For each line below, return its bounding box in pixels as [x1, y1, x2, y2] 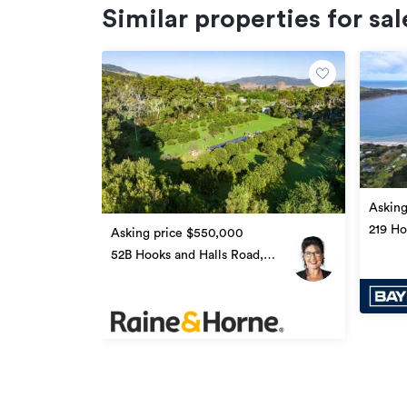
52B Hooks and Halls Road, [111, 248, 263, 262]
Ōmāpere [111, 266, 164, 280]
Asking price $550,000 [111, 226, 243, 240]
